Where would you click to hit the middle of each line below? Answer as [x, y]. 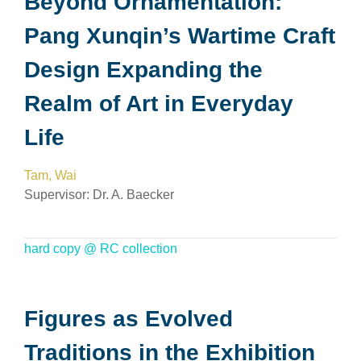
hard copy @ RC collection [101, 249]
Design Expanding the [143, 70]
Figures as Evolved [129, 319]
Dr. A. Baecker [133, 195]
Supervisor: [58, 195]
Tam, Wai [50, 175]
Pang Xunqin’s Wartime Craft [180, 36]
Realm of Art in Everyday [159, 104]
